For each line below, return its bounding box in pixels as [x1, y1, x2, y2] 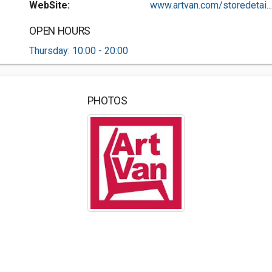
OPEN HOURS [29, 25, 90, 37]
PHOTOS [87, 95, 127, 107]
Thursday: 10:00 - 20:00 [29, 45, 129, 56]
